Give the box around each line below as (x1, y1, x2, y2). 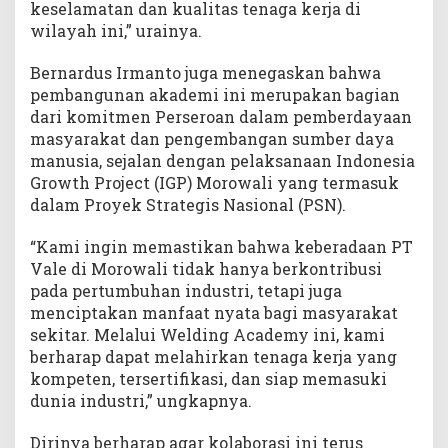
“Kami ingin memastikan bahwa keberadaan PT (30, 236, 413, 258)
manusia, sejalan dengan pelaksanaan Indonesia (30, 150, 415, 172)
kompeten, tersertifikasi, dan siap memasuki (30, 368, 387, 390)
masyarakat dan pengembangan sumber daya (30, 128, 394, 150)
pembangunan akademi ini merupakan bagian (30, 84, 400, 106)
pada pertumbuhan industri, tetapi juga (30, 280, 342, 302)
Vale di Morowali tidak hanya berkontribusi (30, 258, 382, 280)
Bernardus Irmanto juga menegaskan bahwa (30, 62, 381, 84)
